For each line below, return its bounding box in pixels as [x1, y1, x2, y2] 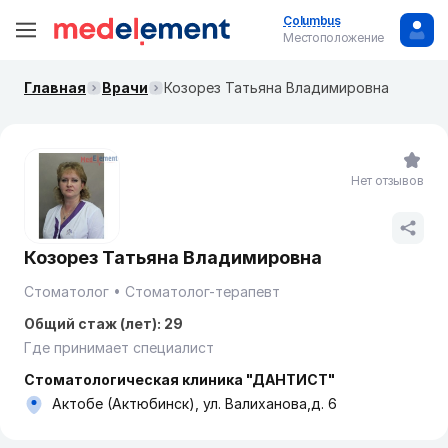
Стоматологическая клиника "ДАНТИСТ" [24, 371, 335, 388]
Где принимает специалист [24, 339, 214, 356]
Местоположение [283, 30, 384, 45]
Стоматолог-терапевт [125, 283, 280, 300]
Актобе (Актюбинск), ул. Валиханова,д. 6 [52, 395, 337, 412]
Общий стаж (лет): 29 [24, 315, 183, 332]
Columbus [283, 13, 341, 28]
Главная [24, 79, 86, 96]
